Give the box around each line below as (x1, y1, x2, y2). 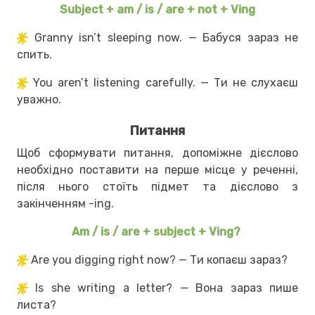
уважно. (17, 92, 61, 106)
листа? (17, 297, 56, 311)
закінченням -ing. (17, 196, 114, 210)
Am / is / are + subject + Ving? (72, 224, 243, 238)
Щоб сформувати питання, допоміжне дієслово (17, 146, 298, 160)
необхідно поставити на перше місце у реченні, (17, 162, 298, 176)
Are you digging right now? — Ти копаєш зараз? (31, 252, 288, 266)
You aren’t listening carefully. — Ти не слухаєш (33, 75, 298, 89)
